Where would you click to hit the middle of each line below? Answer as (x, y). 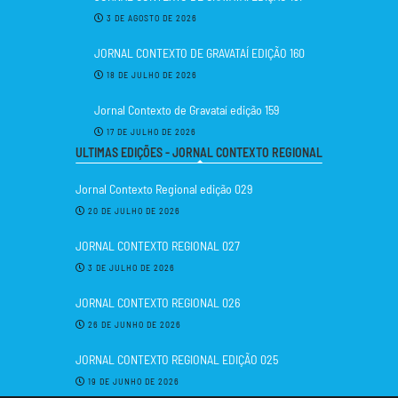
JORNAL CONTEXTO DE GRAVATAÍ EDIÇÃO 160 (199, 53)
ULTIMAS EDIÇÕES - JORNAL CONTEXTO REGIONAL (199, 153)
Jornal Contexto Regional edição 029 (164, 189)
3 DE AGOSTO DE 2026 (151, 18)
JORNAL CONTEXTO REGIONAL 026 (158, 303)
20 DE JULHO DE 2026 (134, 211)
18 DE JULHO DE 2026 (151, 75)
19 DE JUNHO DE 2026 (134, 382)
